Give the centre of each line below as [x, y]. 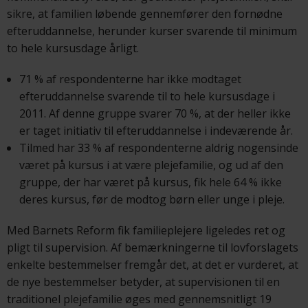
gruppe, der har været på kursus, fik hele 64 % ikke [150, 182]
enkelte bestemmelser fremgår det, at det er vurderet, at [153, 264]
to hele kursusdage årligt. [73, 48]
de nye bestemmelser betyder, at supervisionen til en [143, 282]
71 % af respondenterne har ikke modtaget [130, 79]
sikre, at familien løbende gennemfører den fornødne [145, 13]
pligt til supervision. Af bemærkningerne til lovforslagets [153, 247]
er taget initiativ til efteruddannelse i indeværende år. [156, 130]
